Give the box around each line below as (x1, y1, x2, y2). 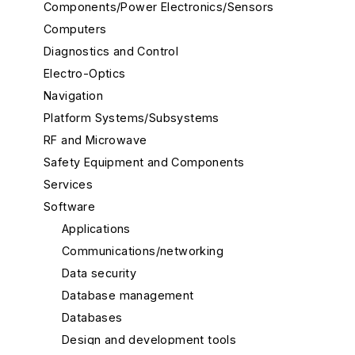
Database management (62, 288, 194, 302)
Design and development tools (62, 332, 237, 346)
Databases (62, 310, 123, 324)
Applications (62, 221, 131, 235)
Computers (44, 21, 107, 36)
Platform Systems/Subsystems (44, 110, 219, 124)
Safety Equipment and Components (44, 155, 245, 169)
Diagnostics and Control (44, 44, 179, 58)
